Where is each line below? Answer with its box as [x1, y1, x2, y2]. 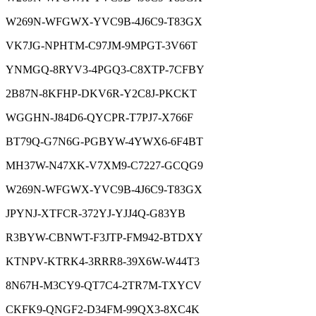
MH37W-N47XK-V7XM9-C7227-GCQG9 [6, 159, 203, 171]
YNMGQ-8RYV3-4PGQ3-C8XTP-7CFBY [6, 63, 205, 75]
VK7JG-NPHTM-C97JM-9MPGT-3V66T [6, 39, 197, 51]
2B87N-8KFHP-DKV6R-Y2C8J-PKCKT [6, 87, 197, 99]
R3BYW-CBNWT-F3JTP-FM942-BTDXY [6, 231, 203, 243]
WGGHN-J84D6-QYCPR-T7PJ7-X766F [6, 111, 193, 123]
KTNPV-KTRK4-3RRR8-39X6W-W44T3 [6, 255, 200, 267]
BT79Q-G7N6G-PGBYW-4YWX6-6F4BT [6, 135, 203, 147]
